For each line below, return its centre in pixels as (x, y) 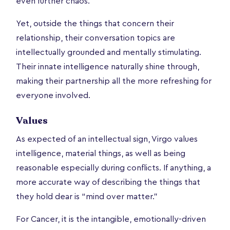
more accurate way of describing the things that (108, 182)
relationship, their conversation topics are (95, 38)
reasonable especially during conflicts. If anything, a (113, 168)
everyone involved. (53, 95)
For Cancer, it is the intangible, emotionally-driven (111, 219)
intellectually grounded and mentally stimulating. (109, 52)
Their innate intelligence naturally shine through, (108, 66)
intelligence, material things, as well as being (101, 153)
